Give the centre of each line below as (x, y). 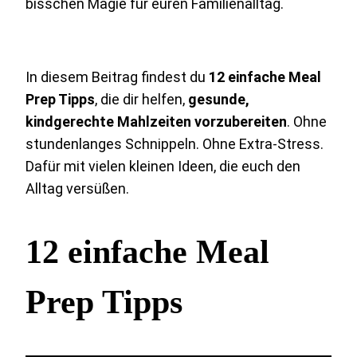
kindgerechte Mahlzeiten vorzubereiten (156, 121)
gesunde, (219, 99)
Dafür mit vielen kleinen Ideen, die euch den (163, 166)
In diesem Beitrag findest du (117, 76)
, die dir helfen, (141, 99)
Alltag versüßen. (77, 188)
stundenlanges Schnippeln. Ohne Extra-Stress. (175, 143)
